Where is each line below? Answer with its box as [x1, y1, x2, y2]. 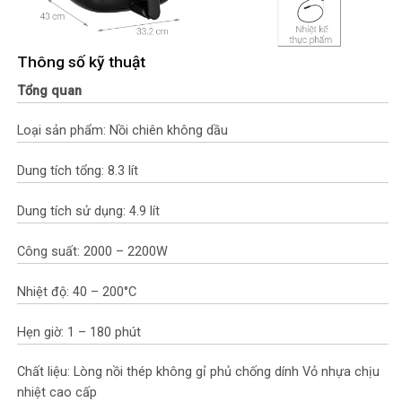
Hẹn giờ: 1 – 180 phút [17, 324, 141, 340]
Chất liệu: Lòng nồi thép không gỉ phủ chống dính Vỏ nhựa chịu [17, 364, 380, 380]
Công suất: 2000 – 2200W [17, 243, 168, 259]
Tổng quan [17, 83, 82, 99]
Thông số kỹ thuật [17, 52, 145, 71]
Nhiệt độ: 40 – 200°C [17, 284, 136, 300]
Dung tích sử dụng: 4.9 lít [17, 204, 160, 220]
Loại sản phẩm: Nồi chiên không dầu [17, 123, 228, 139]
